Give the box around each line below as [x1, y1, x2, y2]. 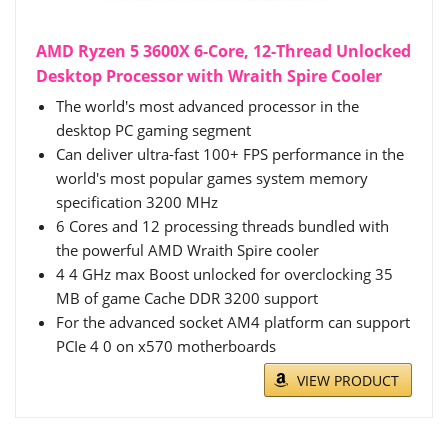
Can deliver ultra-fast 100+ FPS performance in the [56, 144, 404, 165]
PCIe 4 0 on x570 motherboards [56, 336, 276, 357]
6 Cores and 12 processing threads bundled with [56, 216, 389, 237]
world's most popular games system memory [56, 168, 368, 189]
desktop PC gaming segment [56, 120, 251, 141]
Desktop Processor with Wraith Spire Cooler [36, 65, 382, 88]
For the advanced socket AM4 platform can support [56, 312, 410, 333]
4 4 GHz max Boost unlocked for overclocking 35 [56, 264, 393, 285]
